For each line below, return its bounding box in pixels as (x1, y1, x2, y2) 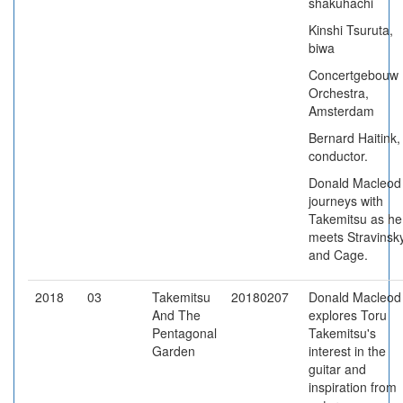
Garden (152, 342, 195, 360)
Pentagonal (152, 324, 217, 342)
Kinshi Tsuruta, (309, 21, 393, 39)
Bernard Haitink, (309, 129, 400, 147)
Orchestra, (309, 84, 369, 102)
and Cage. (309, 246, 368, 264)
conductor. (309, 147, 368, 165)
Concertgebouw (309, 66, 399, 84)
